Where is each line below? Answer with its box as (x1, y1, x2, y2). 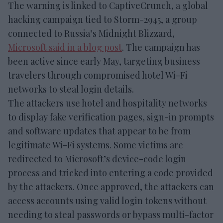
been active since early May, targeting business (8, 55, 200, 68)
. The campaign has (122, 41, 200, 54)
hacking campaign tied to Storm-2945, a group (8, 13, 197, 26)
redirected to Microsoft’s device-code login (8, 153, 186, 165)
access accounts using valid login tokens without (8, 195, 207, 207)
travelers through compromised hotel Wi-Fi (8, 69, 188, 82)
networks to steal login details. (8, 83, 134, 96)
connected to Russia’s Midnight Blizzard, (8, 27, 175, 40)
